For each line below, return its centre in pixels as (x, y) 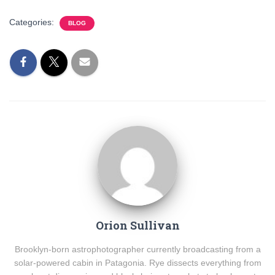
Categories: (33, 22)
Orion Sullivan (137, 225)
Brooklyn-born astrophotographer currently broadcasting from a (137, 249)
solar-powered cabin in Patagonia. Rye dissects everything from (137, 263)
